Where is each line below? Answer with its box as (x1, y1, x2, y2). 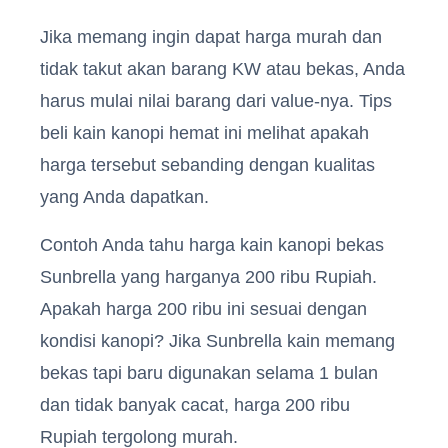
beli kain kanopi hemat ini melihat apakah (40, 122, 369, 143)
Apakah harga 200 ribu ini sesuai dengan (40, 298, 367, 319)
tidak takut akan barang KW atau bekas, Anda (40, 58, 405, 79)
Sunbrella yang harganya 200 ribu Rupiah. (40, 266, 377, 287)
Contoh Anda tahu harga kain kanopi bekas (40, 234, 384, 255)
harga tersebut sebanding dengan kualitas (40, 154, 375, 175)
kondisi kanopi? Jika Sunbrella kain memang (40, 330, 395, 351)
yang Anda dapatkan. (40, 186, 209, 207)
